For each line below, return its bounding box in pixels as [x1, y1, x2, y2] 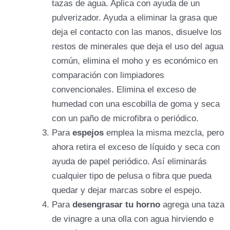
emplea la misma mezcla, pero [106, 128, 224, 138]
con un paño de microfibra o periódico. [52, 113, 199, 124]
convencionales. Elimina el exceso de [52, 85, 196, 95]
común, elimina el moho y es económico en [52, 56, 218, 66]
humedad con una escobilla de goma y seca [52, 99, 220, 109]
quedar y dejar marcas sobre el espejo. [52, 185, 202, 196]
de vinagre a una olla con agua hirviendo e [52, 214, 214, 224]
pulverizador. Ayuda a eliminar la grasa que [52, 13, 217, 23]
